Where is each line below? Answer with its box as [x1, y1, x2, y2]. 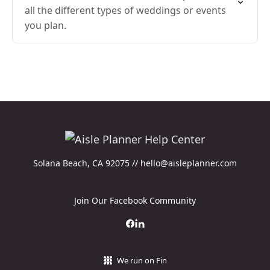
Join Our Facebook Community [74, 195, 196, 206]
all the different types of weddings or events [25, 4, 226, 17]
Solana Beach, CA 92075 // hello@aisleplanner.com [33, 157, 237, 169]
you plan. [25, 19, 66, 32]
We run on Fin [116, 255, 167, 266]
